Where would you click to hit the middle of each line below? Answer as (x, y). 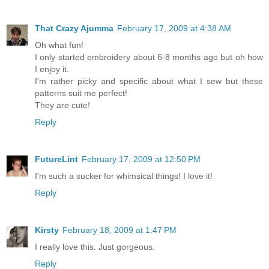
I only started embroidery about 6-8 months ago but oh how (149, 57)
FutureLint (56, 159)
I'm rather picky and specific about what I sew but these (149, 81)
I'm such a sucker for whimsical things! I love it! (124, 176)
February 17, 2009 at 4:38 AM (174, 28)
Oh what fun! (59, 45)
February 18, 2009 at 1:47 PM (119, 230)
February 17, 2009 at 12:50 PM (141, 159)
